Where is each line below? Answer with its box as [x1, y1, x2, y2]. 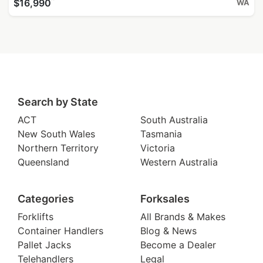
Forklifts [18, 210, 53, 222]
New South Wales [18, 127, 95, 140]
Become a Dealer [140, 238, 216, 251]
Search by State [18, 95, 98, 108]
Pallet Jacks [18, 238, 71, 251]
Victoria [140, 141, 175, 154]
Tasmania [140, 127, 182, 140]
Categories [18, 192, 74, 205]
